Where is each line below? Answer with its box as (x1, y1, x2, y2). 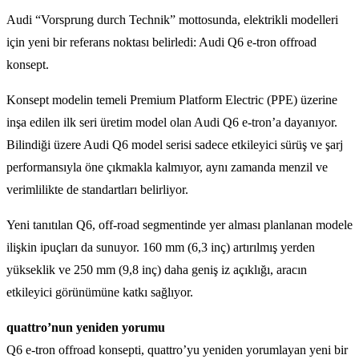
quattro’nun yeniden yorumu (6, 320, 165, 334)
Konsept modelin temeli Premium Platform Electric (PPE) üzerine (6, 92, 337, 107)
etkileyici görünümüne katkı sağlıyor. (6, 284, 193, 299)
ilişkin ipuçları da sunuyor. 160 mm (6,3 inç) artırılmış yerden (6, 240, 315, 254)
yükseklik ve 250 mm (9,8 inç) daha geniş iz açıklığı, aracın (6, 262, 307, 276)
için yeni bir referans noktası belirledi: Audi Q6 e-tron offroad (6, 34, 317, 49)
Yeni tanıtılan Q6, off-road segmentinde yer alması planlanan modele (6, 217, 353, 232)
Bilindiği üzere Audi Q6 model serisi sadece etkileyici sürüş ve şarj (6, 137, 343, 151)
